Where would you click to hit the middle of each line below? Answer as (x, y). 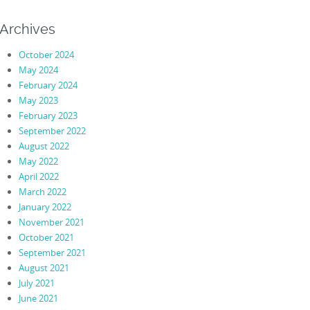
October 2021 (46, 237)
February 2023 (48, 115)
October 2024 (46, 54)
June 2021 (38, 298)
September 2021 (52, 252)
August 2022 (44, 146)
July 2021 (36, 283)
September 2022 (52, 130)
